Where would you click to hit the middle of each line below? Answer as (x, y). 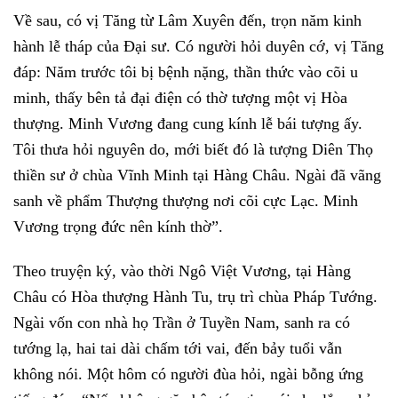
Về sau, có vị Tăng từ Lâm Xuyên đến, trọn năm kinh (187, 21)
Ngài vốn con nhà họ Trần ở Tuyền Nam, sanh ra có (182, 322)
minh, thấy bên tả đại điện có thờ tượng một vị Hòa (180, 98)
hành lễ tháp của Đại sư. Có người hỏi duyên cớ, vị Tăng (199, 47)
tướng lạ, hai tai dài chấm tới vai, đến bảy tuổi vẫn (178, 348)
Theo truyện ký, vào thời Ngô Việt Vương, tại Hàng (182, 271)
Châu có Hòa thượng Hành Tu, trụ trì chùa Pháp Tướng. (195, 296)
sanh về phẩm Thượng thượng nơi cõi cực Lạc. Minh (186, 201)
